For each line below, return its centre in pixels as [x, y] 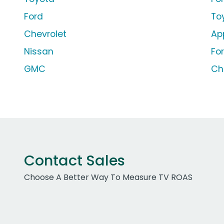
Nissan [39, 52]
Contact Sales [74, 161]
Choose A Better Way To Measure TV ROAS [108, 177]
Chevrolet [45, 34]
